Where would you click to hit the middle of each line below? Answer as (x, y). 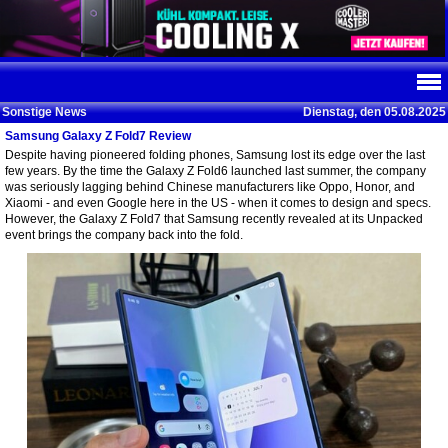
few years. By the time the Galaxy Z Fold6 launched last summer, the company (215, 171)
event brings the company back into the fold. (124, 235)
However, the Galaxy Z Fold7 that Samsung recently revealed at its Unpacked (214, 219)
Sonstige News (44, 112)
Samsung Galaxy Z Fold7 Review (98, 136)
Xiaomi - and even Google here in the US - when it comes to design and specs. (218, 203)
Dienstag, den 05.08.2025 (374, 112)
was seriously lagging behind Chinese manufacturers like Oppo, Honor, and (210, 187)
